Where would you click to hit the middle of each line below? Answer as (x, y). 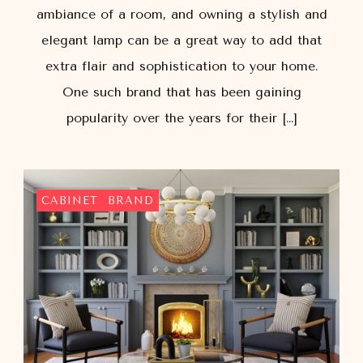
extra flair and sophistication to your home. (181, 66)
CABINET (70, 201)
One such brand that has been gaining (181, 92)
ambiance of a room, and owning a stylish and (181, 15)
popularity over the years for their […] (181, 118)
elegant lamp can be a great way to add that (181, 41)
